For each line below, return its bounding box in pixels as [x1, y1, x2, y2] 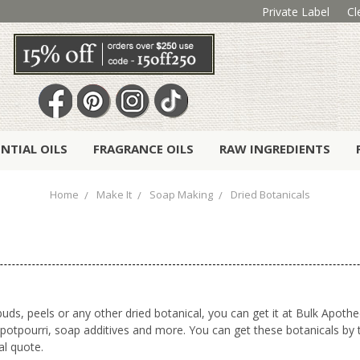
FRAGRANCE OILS [93, 141, 194, 157]
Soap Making [149, 187, 213, 202]
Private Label [261, 3, 329, 19]
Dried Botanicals [231, 187, 310, 202]
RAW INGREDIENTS [219, 141, 330, 157]
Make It [96, 187, 132, 202]
